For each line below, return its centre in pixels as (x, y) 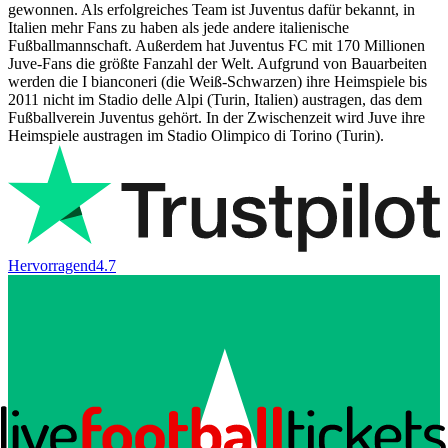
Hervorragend (52, 265)
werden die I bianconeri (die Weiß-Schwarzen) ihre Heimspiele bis (217, 82)
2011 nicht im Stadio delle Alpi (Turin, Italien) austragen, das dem (215, 100)
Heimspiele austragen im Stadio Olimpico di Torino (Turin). (196, 136)
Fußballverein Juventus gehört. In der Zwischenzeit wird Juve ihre (216, 118)
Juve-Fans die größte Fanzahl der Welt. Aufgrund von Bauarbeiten (217, 64)
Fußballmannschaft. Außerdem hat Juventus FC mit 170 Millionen (216, 46)
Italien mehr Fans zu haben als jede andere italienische (178, 28)
